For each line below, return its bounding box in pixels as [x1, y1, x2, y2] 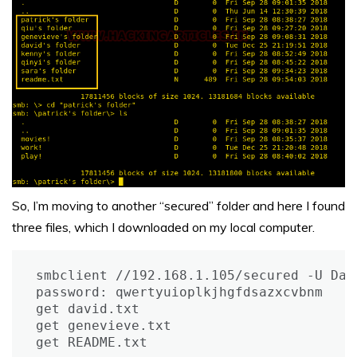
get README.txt [36, 334, 147, 350]
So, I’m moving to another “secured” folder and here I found [12, 197, 345, 214]
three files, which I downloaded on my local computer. [12, 218, 315, 235]
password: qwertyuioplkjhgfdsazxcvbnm [36, 284, 323, 300]
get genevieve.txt [36, 317, 171, 333]
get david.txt [36, 300, 139, 316]
